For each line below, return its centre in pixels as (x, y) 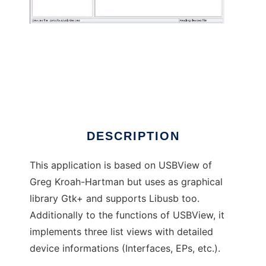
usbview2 (51, 91)
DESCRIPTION (133, 136)
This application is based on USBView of (121, 165)
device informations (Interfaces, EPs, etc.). (125, 248)
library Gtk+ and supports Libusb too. (115, 199)
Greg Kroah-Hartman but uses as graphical (126, 182)
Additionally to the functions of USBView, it (127, 215)
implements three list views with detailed (121, 232)
